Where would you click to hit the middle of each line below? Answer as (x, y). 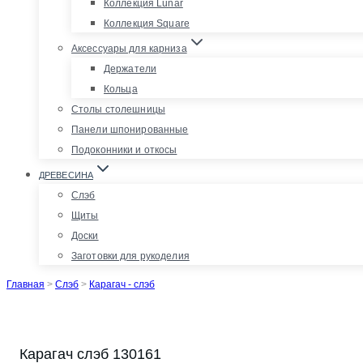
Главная (26, 284)
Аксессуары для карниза (129, 48)
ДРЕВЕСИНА (66, 175)
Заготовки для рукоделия (130, 256)
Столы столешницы (118, 109)
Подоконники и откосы (124, 149)
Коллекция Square (147, 23)
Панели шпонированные (130, 129)
